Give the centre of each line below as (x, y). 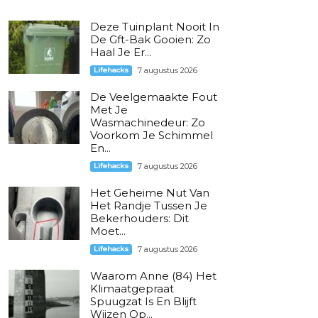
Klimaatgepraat (132, 289)
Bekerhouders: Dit (139, 218)
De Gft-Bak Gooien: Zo (150, 39)
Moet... (108, 231)
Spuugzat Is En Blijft (143, 301)
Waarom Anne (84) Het (153, 276)
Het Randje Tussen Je (148, 205)
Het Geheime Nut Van (149, 193)
